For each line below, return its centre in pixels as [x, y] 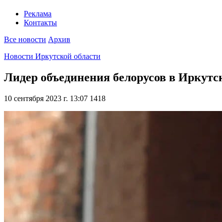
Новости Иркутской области [52, 56]
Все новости [25, 40]
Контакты [40, 23]
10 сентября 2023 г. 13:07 [46, 99]
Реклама [38, 14]
